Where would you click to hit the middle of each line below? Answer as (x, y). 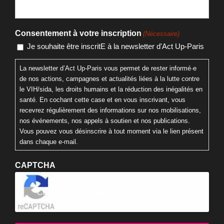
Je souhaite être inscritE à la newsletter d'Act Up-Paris (115, 134)
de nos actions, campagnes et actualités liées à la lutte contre (109, 166)
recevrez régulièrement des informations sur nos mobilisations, (110, 198)
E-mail (27, 81)
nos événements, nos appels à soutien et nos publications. (105, 208)
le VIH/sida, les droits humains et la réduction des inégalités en (111, 177)
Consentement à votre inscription (78, 121)
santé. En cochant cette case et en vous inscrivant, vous (102, 187)
